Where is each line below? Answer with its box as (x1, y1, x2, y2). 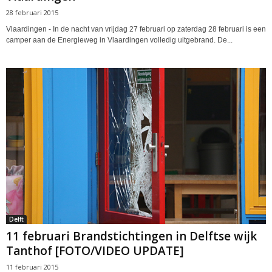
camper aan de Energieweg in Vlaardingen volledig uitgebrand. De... (6, 35, 233, 44)
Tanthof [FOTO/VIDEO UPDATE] (6, 242, 184, 259)
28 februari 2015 (6, 7, 58, 17)
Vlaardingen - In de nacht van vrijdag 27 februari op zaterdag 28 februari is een (6, 24, 266, 33)
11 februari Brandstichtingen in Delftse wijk (6, 228, 257, 244)
